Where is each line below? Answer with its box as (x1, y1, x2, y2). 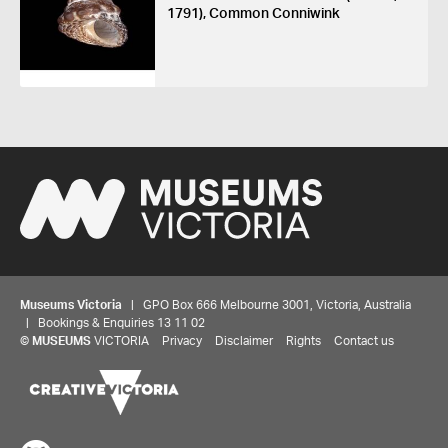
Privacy (162, 334, 202, 347)
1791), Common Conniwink (166, 7, 340, 21)
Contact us (334, 334, 394, 347)
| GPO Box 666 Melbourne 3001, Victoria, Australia (122, 298, 411, 311)
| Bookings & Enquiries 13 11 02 (20, 316, 205, 329)
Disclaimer (215, 334, 273, 347)
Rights (286, 334, 321, 347)
